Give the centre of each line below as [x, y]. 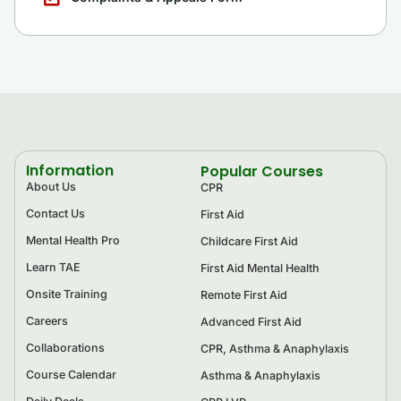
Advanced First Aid [251, 321]
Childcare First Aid [249, 241]
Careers [47, 320]
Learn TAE [53, 267]
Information [70, 170]
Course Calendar [71, 374]
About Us [51, 186]
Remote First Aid [244, 294]
